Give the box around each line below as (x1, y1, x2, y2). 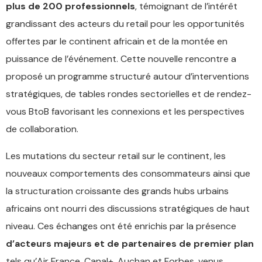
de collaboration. (6, 123, 78, 135)
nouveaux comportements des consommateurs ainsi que (6, 167, 250, 180)
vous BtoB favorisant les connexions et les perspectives (6, 105, 244, 118)
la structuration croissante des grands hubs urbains (6, 185, 229, 197)
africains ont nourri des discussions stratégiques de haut (6, 202, 250, 215)
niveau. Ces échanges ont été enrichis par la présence (6, 220, 236, 232)
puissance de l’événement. (6, 53, 120, 65)
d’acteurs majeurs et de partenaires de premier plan (6, 237, 254, 250)
